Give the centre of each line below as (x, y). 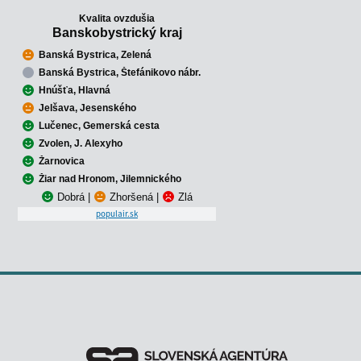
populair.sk (117, 213)
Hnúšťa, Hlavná (75, 90)
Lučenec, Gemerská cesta (99, 125)
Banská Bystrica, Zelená (95, 54)
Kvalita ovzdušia (117, 18)
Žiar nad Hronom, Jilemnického (110, 178)
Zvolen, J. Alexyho (81, 143)
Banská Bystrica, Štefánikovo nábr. (120, 72)
